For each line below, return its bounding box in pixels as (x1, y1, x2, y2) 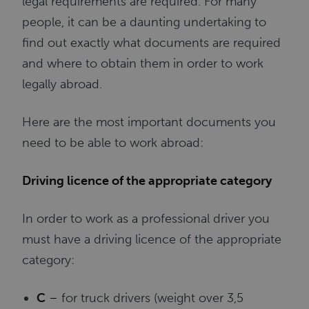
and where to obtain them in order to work (22, 56, 264, 71)
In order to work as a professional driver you (22, 211, 270, 226)
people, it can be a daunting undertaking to (22, 14, 267, 30)
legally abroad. (22, 77, 103, 92)
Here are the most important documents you (22, 114, 277, 130)
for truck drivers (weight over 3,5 (58, 290, 244, 306)
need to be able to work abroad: (22, 135, 204, 150)
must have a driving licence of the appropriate (22, 232, 282, 247)
